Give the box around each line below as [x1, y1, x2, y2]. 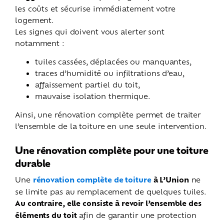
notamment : [15, 37, 64, 47]
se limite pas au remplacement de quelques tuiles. [15, 186, 207, 196]
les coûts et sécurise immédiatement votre [15, 3, 175, 13]
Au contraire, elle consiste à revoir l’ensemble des [15, 197, 201, 208]
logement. [15, 14, 54, 24]
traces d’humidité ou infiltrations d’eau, [35, 67, 184, 77]
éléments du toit [15, 209, 77, 220]
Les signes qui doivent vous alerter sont [15, 26, 164, 36]
